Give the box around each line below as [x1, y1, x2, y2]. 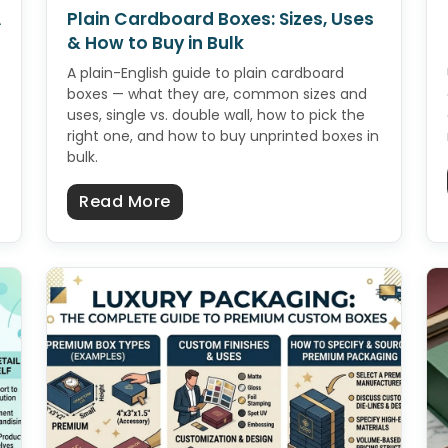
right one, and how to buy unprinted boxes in [67, 126, 379, 147]
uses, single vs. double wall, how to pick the [67, 105, 365, 126]
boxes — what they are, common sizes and [67, 84, 367, 105]
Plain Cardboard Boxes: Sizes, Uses [67, 7, 374, 32]
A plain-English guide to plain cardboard [67, 63, 344, 84]
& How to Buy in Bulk [67, 31, 244, 56]
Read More [79, 190, 171, 214]
